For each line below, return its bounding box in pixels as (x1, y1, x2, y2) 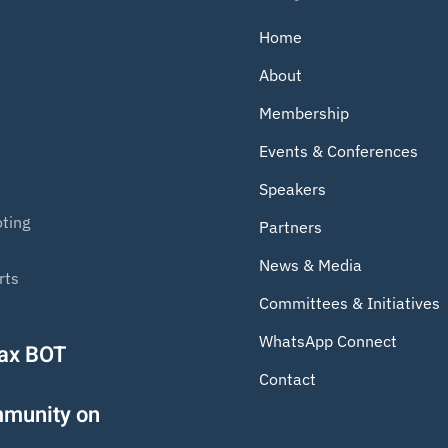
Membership (259, 103, 349, 123)
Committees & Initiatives (259, 293, 440, 313)
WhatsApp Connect (259, 331, 397, 351)
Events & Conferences (259, 141, 418, 161)
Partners (259, 217, 322, 237)
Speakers (259, 179, 326, 199)
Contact (259, 369, 316, 389)
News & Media (259, 255, 362, 275)
